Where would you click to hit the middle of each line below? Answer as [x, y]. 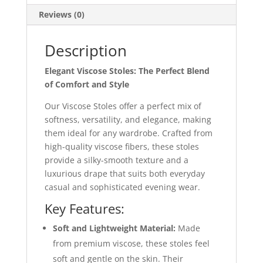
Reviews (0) [61, 14]
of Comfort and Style [87, 84]
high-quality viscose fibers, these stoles [122, 146]
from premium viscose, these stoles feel [131, 243]
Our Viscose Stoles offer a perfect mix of [123, 106]
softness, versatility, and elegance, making [128, 119]
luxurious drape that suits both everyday [124, 173]
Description [85, 50]
